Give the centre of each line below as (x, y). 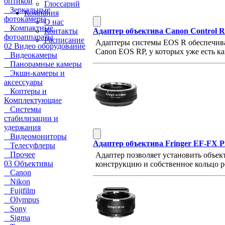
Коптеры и (25, 91)
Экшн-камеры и (34, 73)
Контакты (61, 31)
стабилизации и (31, 118)
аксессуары (23, 82)
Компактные (29, 28)
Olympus (22, 200)
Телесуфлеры (30, 145)
